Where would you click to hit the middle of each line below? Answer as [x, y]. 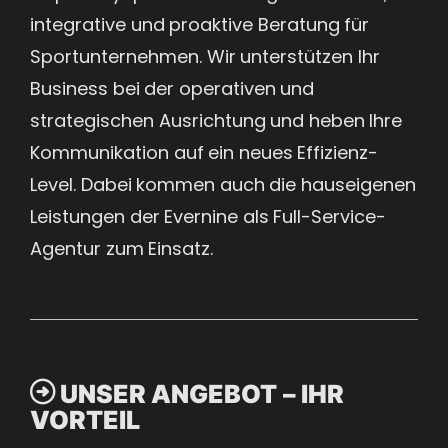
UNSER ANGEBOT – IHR [201, 393]
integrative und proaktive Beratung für [199, 23]
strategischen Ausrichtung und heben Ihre [216, 119]
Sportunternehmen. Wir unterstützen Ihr [205, 55]
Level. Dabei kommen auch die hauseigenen [223, 183]
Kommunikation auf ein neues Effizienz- [204, 151]
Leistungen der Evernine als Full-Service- [208, 215]
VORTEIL [85, 419]
